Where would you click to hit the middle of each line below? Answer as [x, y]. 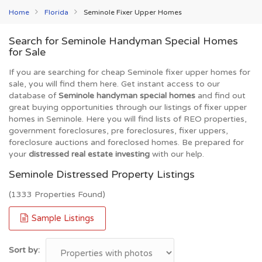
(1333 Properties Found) [57, 194]
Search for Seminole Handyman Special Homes [123, 41]
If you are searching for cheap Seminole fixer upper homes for [130, 72]
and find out [220, 96]
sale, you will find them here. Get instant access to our [114, 84]
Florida [56, 12]
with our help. [177, 154]
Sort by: [24, 250]
